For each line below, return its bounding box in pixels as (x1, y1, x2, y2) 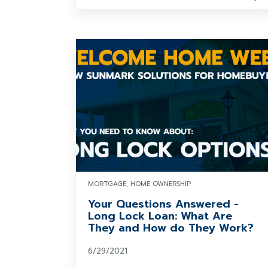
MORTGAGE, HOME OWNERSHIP (88, 179, 191, 189)
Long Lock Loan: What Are (88, 208, 232, 224)
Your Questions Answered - (88, 196, 239, 212)
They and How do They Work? (88, 220, 254, 236)
